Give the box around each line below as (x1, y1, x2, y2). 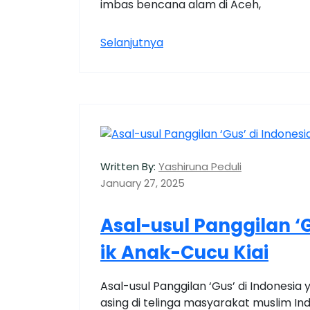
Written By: (100, 159, 156, 174)
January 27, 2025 (100, 176, 185, 191)
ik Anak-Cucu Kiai (100, 240, 268, 266)
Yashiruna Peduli (158, 159, 241, 174)
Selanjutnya (100, 35, 163, 51)
